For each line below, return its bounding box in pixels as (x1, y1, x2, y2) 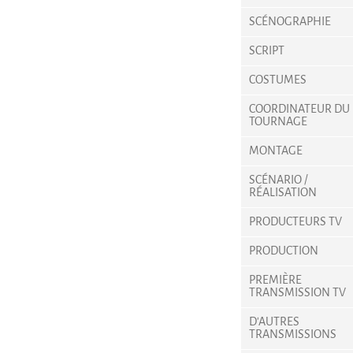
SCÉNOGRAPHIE (249, 14, 331, 29)
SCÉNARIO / (249, 173, 308, 188)
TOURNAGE (249, 114, 307, 129)
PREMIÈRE (249, 273, 302, 288)
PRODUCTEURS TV (249, 214, 342, 229)
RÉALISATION (249, 185, 317, 200)
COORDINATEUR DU (249, 102, 350, 117)
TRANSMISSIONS (249, 327, 336, 342)
